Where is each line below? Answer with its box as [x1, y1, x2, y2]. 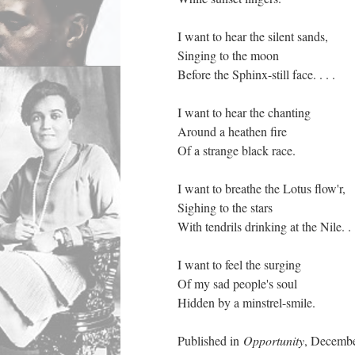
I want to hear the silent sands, [177, 28, 328, 44]
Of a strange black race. [177, 142, 296, 158]
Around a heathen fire [177, 123, 287, 139]
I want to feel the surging [177, 256, 305, 273]
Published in [177, 332, 243, 349]
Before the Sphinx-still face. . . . [177, 66, 339, 82]
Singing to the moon [177, 47, 279, 63]
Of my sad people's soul [177, 275, 297, 292]
